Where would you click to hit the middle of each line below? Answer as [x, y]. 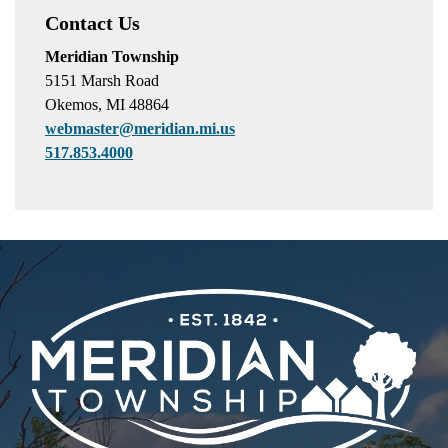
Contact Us [92, 23]
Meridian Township [112, 56]
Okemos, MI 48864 [107, 104]
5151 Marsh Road [102, 80]
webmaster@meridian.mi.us [140, 128]
